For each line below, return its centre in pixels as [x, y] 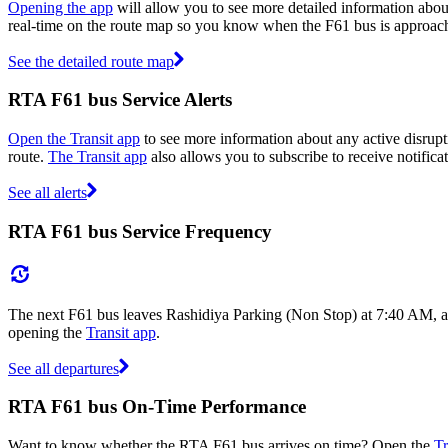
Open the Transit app [74, 139]
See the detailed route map [91, 61]
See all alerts [47, 193]
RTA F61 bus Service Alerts [120, 100]
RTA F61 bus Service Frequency [140, 231]
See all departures [63, 368]
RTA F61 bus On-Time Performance [157, 407]
